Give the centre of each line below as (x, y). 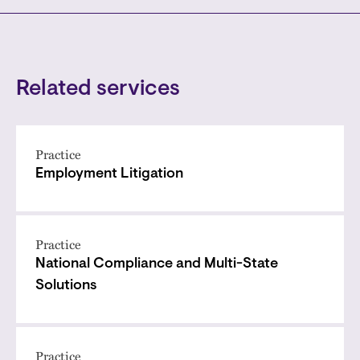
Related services (98, 90)
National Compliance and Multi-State (157, 264)
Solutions (66, 286)
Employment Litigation (109, 174)
